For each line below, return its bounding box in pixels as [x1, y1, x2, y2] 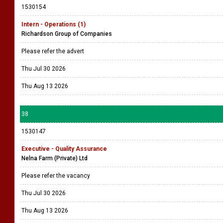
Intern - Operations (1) [21, 21, 86, 28]
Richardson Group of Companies [21, 30, 112, 37]
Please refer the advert [21, 48, 86, 55]
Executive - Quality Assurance [21, 145, 107, 152]
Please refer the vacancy [21, 172, 92, 179]
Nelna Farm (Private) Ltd [21, 155, 88, 162]
